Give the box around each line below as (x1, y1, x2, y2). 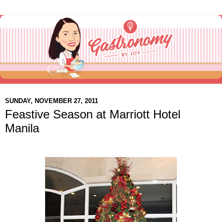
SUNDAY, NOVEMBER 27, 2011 (5, 97, 98, 105)
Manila (5, 121, 39, 135)
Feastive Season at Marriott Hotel (5, 108, 180, 121)
